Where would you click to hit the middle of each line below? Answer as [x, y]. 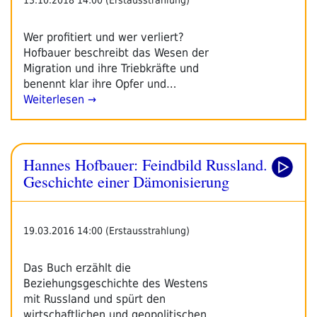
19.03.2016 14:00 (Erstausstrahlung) [106, 230]
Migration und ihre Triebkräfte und [111, 68]
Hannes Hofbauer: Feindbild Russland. [145, 164]
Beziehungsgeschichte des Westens [116, 283]
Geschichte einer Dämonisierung [126, 181]
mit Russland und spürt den [94, 299]
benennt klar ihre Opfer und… [100, 83]
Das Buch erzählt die [77, 267]
